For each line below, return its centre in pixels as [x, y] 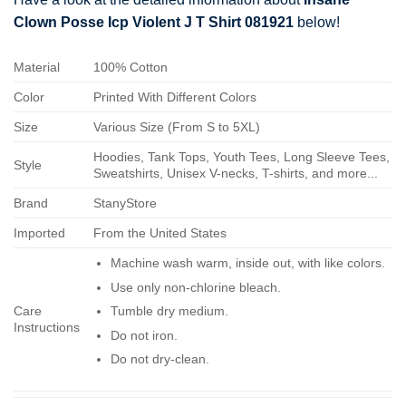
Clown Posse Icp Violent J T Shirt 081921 [154, 23]
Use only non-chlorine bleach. [195, 287]
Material [37, 67]
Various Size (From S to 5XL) [177, 126]
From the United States [160, 232]
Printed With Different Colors [175, 97]
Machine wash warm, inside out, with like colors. [247, 262]
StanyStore [126, 203]
